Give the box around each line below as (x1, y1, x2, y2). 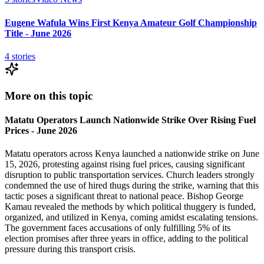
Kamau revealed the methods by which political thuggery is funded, (5, 202, 256, 212)
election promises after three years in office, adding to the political (5, 233, 248, 244)
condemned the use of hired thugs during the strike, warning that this (5, 180, 259, 191)
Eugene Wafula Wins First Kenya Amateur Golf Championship (5, 17, 257, 28)
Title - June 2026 (5, 28, 71, 38)
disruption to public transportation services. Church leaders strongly (5, 170, 255, 180)
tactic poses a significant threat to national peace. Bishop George (5, 191, 243, 202)
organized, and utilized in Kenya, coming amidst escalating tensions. (5, 212, 258, 223)
